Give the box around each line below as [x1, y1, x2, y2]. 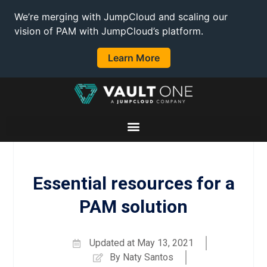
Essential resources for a [32, 173, 235, 194]
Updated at [89, 237, 135, 249]
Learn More [107, 52, 160, 64]
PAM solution [79, 196, 188, 218]
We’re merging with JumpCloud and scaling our [14, 11, 228, 23]
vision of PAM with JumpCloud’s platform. [14, 25, 203, 37]
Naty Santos [120, 252, 173, 263]
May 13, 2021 [136, 237, 194, 249]
